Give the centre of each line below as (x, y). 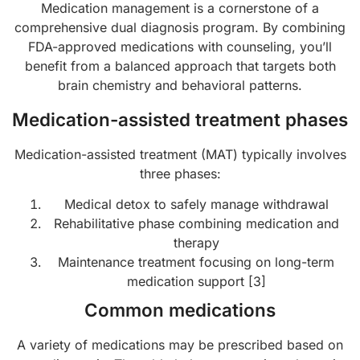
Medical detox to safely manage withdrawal (196, 204)
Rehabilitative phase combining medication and (196, 223)
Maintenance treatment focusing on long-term (196, 262)
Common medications (180, 309)
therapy (196, 242)
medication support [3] (196, 281)
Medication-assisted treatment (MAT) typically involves (180, 154)
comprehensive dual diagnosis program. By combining (180, 28)
